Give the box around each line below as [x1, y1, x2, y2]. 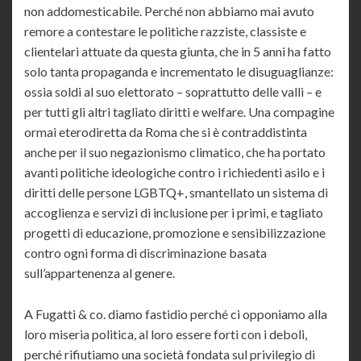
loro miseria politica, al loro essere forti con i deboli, [24, 326, 307, 342]
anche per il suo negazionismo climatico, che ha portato [24, 144, 326, 160]
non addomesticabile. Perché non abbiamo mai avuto [24, 3, 314, 19]
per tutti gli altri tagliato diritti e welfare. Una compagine [24, 104, 334, 120]
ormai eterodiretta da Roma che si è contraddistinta [24, 124, 307, 140]
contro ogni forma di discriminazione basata [24, 245, 267, 261]
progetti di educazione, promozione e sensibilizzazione [24, 225, 326, 241]
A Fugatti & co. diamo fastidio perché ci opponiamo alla [24, 306, 327, 322]
